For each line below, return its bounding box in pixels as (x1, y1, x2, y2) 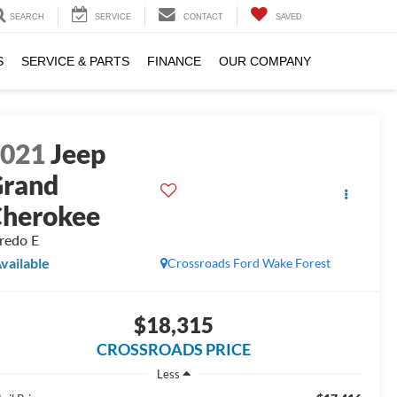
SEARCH (10, 12, 44, 22)
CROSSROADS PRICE (96, 339, 251, 360)
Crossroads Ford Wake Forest (167, 255, 331, 271)
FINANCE (147, 54, 201, 69)
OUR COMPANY (219, 54, 311, 69)
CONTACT (183, 12, 223, 22)
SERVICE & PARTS (21, 54, 129, 69)
